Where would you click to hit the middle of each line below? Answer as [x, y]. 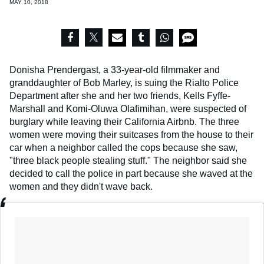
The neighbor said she [200, 161]
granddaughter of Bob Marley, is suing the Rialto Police [124, 83]
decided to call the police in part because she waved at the [131, 174]
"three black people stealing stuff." [81, 161]
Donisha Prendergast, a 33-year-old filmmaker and [115, 70]
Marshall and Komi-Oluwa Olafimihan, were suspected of [128, 109]
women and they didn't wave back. [81, 187]
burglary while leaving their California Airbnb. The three [124, 122]
